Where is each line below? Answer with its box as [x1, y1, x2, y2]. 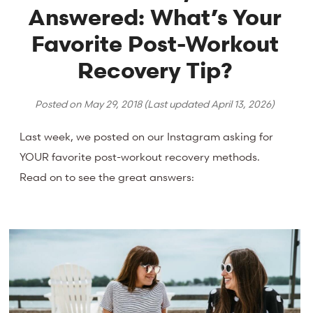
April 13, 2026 [211, 96, 272, 110]
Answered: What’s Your [28, 3, 282, 31]
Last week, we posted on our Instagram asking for [20, 129, 274, 144]
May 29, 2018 [84, 96, 143, 110]
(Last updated [142, 96, 212, 110]
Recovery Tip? [78, 56, 233, 84]
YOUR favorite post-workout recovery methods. [20, 150, 261, 164]
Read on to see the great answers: [20, 170, 195, 184]
